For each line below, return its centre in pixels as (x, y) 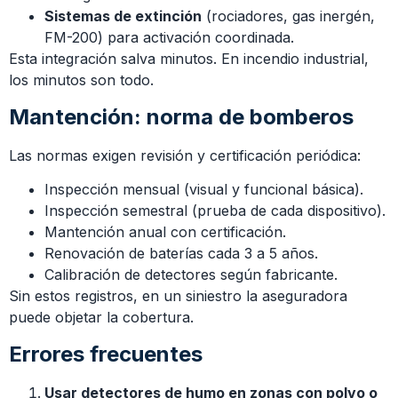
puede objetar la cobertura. (101, 318)
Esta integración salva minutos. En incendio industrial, (189, 59)
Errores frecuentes (106, 354)
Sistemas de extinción (123, 16)
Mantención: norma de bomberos (181, 116)
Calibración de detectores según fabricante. (191, 275)
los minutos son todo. (81, 80)
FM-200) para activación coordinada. (169, 38)
